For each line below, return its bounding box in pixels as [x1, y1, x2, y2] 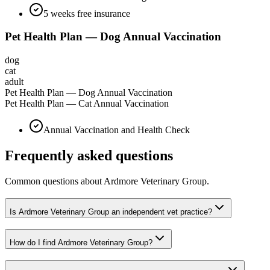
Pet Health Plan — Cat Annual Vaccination [5, 98, 169, 109]
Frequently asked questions [5, 148, 173, 164]
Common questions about [5, 175, 104, 186]
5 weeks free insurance [43, 8, 130, 19]
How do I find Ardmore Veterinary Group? [10, 238, 152, 248]
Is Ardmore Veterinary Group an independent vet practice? [10, 207, 212, 216]
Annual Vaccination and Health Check [43, 125, 190, 136]
